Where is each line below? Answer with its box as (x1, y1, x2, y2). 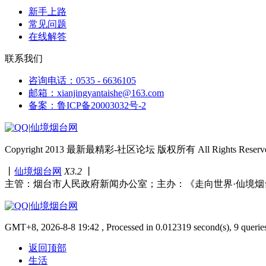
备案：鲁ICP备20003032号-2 (28, 100, 146, 110)
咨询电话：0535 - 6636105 (28, 75, 136, 85)
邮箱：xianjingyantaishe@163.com (28, 87, 164, 98)
